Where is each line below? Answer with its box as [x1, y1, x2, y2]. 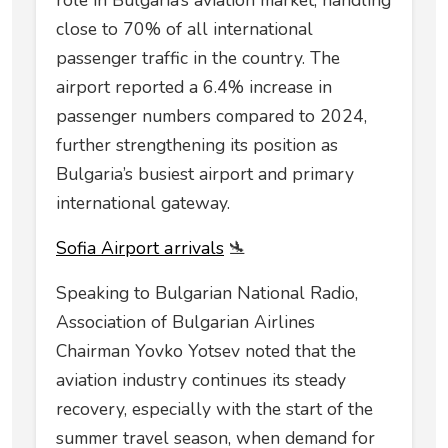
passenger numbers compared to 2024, [56, 104, 367, 129]
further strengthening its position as [56, 133, 338, 158]
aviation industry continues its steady [56, 368, 346, 393]
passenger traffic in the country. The [56, 46, 340, 71]
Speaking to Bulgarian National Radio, [56, 281, 358, 306]
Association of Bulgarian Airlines [56, 310, 315, 335]
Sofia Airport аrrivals [56, 236, 224, 261]
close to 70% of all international [56, 17, 313, 42]
